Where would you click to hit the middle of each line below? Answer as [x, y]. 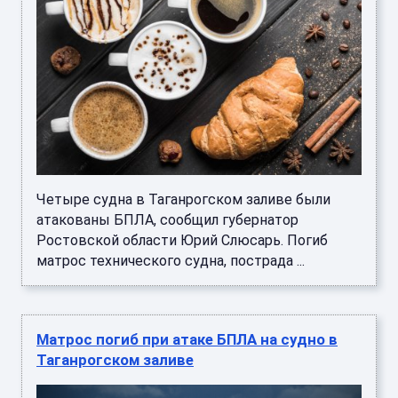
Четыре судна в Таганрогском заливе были [183, 199]
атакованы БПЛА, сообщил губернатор [167, 219]
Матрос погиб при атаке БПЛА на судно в [187, 339]
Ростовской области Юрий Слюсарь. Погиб [182, 240]
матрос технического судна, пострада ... [171, 260]
